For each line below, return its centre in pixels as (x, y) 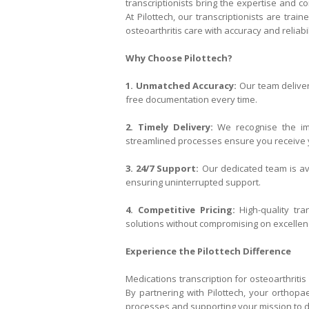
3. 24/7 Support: (162, 168)
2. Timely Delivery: (169, 127)
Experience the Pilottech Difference (208, 251)
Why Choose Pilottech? (179, 58)
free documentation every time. (191, 99)
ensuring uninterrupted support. (193, 182)
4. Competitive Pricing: (180, 210)
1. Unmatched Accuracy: (181, 86)
